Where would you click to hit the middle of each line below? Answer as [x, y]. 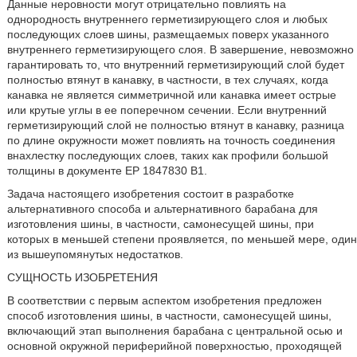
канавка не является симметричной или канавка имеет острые [171, 95]
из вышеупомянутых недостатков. [95, 254]
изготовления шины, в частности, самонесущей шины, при [160, 224]
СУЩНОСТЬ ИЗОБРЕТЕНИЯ [82, 277]
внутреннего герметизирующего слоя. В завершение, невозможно [180, 49]
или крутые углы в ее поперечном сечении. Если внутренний [167, 110]
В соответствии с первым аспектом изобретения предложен [164, 300]
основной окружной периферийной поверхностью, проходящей [174, 346]
